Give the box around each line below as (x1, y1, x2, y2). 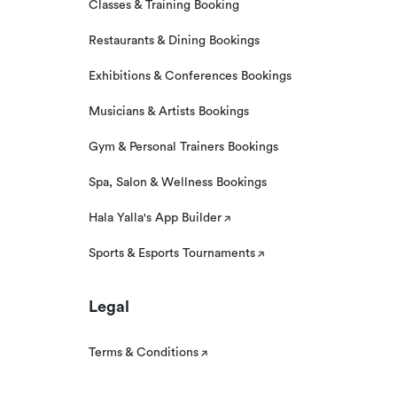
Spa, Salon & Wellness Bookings (89, 176, 267, 189)
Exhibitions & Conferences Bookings (89, 70, 292, 82)
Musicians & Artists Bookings (89, 105, 249, 118)
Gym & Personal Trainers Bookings (89, 141, 278, 153)
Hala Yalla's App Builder (89, 212, 222, 224)
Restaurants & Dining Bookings (89, 35, 260, 47)
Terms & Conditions (89, 346, 198, 359)
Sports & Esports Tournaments (89, 247, 255, 260)
